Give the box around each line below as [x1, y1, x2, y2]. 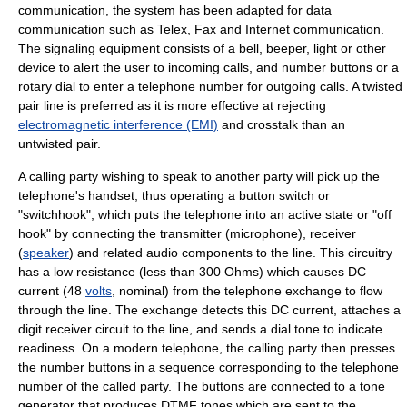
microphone [230, 226, 298, 241]
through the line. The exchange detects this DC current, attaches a [18, 303, 401, 317]
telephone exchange [224, 283, 342, 298]
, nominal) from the [112, 283, 224, 298]
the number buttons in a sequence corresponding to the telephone [18, 360, 399, 374]
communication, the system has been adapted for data [18, 3, 332, 17]
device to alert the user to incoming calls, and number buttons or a [18, 60, 399, 74]
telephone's [18, 188, 88, 203]
